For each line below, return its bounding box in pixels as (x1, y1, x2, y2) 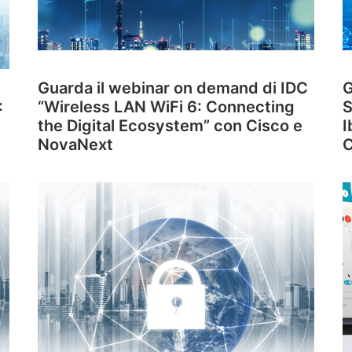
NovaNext (38, 135, 113, 154)
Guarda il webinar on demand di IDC (38, 79, 308, 97)
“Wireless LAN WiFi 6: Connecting (38, 97, 295, 116)
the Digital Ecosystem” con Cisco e (38, 116, 302, 135)
